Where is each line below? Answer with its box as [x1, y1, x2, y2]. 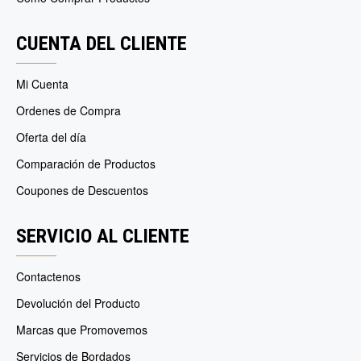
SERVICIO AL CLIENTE [16, 225, 189, 247]
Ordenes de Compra [16, 102, 121, 118]
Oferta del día [16, 129, 86, 145]
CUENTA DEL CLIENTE [16, 32, 187, 55]
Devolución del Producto [16, 295, 140, 311]
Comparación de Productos [16, 156, 156, 172]
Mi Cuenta [16, 76, 68, 92]
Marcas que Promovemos [16, 322, 147, 338]
